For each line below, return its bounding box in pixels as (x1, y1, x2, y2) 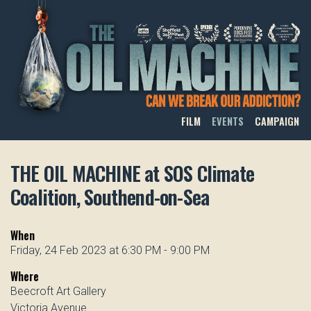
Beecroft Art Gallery (10, 284, 106, 298)
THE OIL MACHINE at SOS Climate (10, 158, 255, 187)
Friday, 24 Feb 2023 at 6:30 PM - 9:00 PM (10, 243, 210, 257)
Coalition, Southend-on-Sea (10, 181, 210, 211)
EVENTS (211, 114, 244, 129)
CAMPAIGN (254, 114, 299, 129)
